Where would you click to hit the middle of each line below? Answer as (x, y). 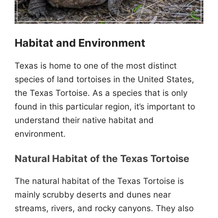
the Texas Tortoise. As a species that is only (101, 93)
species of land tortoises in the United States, (104, 79)
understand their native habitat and (84, 120)
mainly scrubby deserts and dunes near (93, 195)
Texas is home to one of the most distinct (96, 65)
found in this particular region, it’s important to (105, 106)
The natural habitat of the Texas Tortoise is (99, 181)
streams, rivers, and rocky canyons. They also (104, 208)
